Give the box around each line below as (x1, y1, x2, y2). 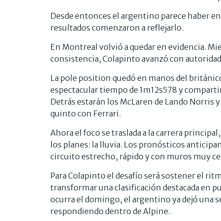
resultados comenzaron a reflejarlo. (50, 22, 184, 33)
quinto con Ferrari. (50, 108, 121, 118)
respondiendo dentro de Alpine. (50, 206, 170, 216)
